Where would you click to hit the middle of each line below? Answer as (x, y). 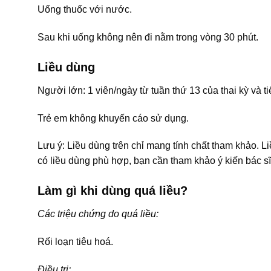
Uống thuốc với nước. (85, 10)
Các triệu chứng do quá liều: (98, 214)
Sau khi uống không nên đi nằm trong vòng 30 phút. (148, 37)
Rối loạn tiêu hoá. (75, 241)
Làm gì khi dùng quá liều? (113, 191)
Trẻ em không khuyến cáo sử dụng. (113, 118)
